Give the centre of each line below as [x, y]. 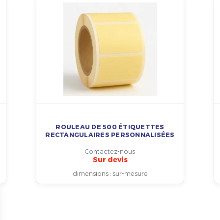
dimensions [90, 173]
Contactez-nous [110, 151]
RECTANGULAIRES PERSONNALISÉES [110, 134]
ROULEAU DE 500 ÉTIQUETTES [110, 126]
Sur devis [110, 159]
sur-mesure [130, 173]
